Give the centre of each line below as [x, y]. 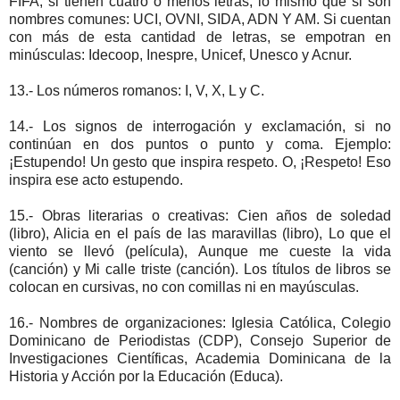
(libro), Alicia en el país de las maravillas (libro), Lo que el [200, 233]
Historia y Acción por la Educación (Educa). [146, 376]
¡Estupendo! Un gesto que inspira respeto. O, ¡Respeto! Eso [200, 162]
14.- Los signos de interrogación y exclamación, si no [200, 126]
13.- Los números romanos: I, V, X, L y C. [137, 90]
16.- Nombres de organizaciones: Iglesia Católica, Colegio [200, 322]
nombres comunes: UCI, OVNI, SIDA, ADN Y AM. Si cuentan [200, 19]
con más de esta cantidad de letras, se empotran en [200, 37]
